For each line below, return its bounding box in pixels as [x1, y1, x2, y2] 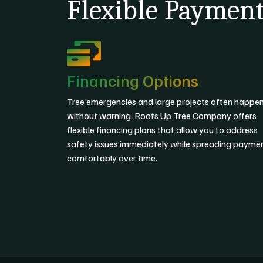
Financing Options [67, 70, 198, 90]
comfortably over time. [67, 152, 157, 164]
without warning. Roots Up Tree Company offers [67, 110, 257, 122]
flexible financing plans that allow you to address [67, 124, 258, 136]
